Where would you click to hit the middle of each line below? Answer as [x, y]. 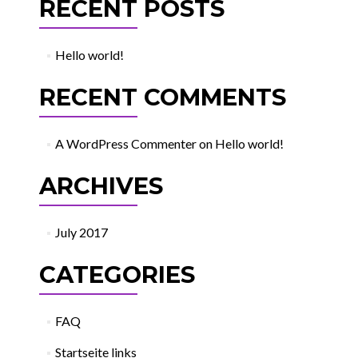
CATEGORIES [117, 274]
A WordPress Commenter [126, 143]
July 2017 [82, 232]
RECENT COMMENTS [162, 97]
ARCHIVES [101, 186]
